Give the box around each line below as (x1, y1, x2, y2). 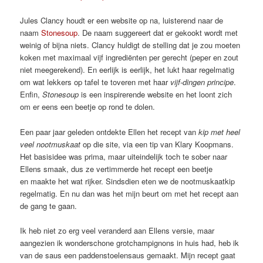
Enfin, (20, 89, 43, 100)
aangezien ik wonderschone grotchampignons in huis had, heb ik (20, 237, 240, 248)
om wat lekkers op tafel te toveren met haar (20, 76, 171, 88)
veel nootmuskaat (20, 138, 81, 150)
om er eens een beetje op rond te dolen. (20, 101, 156, 113)
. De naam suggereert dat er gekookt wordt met (77, 27, 238, 39)
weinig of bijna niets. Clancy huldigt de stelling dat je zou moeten (20, 39, 241, 51)
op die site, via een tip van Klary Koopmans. (80, 138, 234, 150)
